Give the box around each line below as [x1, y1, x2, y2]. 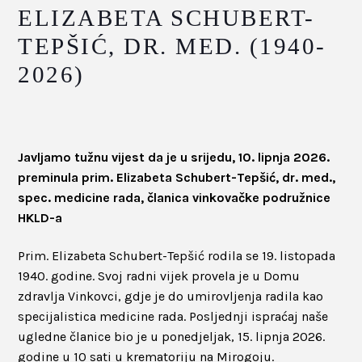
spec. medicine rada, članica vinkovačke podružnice [18, 189, 331, 205]
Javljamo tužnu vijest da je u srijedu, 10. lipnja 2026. [18, 149, 330, 165]
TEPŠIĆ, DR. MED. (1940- [18, 32, 326, 59]
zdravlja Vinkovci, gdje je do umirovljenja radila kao [18, 288, 324, 304]
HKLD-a [18, 209, 63, 225]
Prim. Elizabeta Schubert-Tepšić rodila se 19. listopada [18, 247, 336, 263]
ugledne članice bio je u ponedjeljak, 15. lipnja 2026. [18, 328, 326, 344]
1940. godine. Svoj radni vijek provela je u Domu [18, 267, 301, 284]
